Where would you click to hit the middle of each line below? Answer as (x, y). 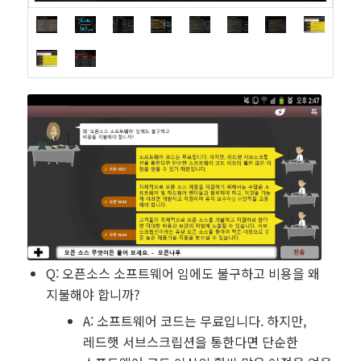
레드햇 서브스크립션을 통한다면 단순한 (190, 341)
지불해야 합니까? (93, 294)
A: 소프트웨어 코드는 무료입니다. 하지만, (194, 320)
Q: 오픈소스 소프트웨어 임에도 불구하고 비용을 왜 (183, 273)
